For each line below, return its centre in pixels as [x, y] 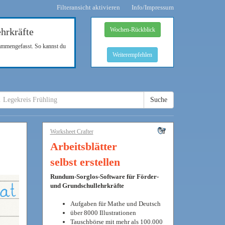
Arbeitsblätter [83, 146]
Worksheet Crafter [72, 132]
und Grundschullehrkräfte [87, 186]
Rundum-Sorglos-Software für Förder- [104, 177]
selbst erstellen [85, 162]
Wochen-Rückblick [132, 30]
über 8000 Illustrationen [103, 213]
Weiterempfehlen [132, 55]
